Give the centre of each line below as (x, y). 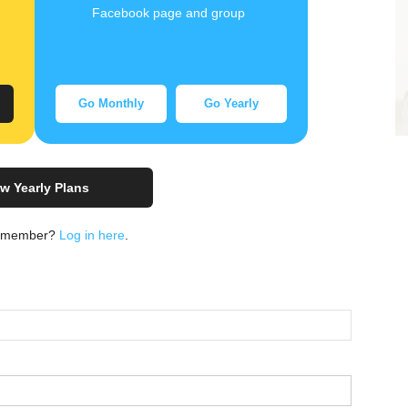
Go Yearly (231, 104)
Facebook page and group (168, 13)
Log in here (92, 235)
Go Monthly (111, 104)
